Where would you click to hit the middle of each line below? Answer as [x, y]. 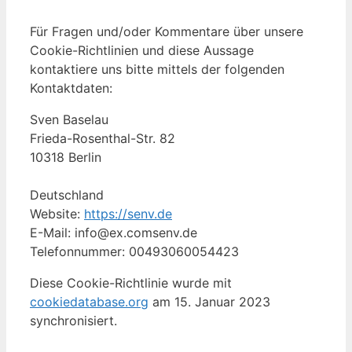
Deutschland [67, 195]
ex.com [131, 233]
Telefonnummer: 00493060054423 [134, 252]
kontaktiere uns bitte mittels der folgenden [157, 70]
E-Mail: [52, 233]
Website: [57, 214]
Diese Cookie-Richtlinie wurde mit [131, 283]
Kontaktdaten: [71, 88]
